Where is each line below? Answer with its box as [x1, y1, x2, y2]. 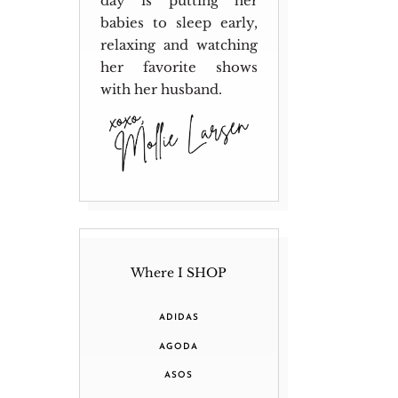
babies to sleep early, [99, 13, 259, 31]
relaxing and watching [99, 36, 259, 53]
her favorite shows [99, 58, 259, 76]
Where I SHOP [131, 264, 227, 281]
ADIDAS [158, 313, 199, 323]
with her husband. [99, 80, 222, 98]
